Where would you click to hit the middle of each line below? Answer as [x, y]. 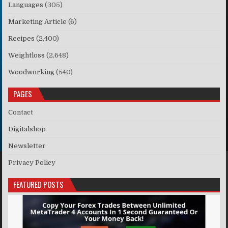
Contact [21, 112]
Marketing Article [38, 22]
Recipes [22, 39]
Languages [26, 5]
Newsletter [27, 146]
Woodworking [32, 72]
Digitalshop [27, 129]
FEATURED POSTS [39, 184]
